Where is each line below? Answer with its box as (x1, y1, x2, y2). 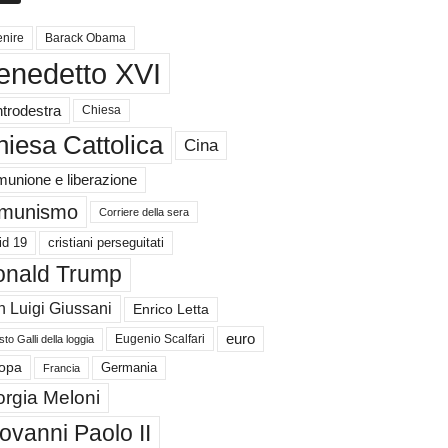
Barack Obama (44, 31, 126, 45)
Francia (42, 361, 80, 374)
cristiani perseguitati (47, 235, 164, 250)
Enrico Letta (132, 301, 209, 317)
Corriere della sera (98, 206, 189, 218)
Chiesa (81, 104, 121, 116)
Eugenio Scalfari (114, 332, 205, 346)
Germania (100, 359, 157, 375)
